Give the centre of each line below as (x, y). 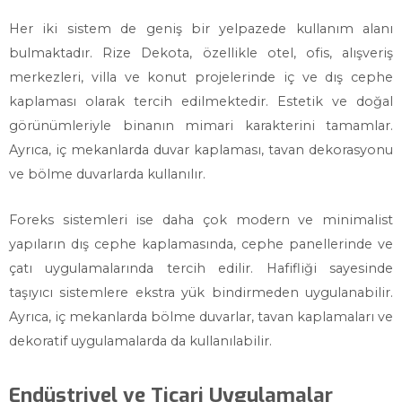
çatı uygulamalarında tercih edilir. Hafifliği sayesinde (201, 268)
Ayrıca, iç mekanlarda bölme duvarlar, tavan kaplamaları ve (201, 317)
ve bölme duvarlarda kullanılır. (107, 174)
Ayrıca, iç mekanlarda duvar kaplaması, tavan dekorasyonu (201, 150)
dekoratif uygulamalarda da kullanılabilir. (140, 341)
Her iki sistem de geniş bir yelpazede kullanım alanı (201, 29)
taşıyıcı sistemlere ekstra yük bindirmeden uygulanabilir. (201, 293)
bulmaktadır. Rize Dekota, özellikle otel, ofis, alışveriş (201, 53)
